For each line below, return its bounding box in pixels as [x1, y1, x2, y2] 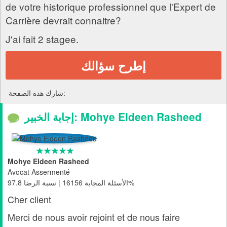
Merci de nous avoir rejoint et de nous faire [8, 210, 180, 224]
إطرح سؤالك [81, 56, 146, 74]
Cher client [8, 193, 51, 206]
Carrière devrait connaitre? [6, 13, 121, 27]
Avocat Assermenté [8, 167, 70, 177]
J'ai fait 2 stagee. [6, 31, 79, 46]
